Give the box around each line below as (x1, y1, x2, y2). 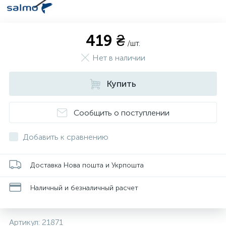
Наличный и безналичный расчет (30, 183, 138, 192)
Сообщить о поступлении (73, 107, 169, 118)
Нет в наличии (92, 53, 145, 63)
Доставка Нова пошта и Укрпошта (30, 160, 144, 169)
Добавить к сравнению (23, 132, 108, 142)
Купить (106, 78, 136, 89)
